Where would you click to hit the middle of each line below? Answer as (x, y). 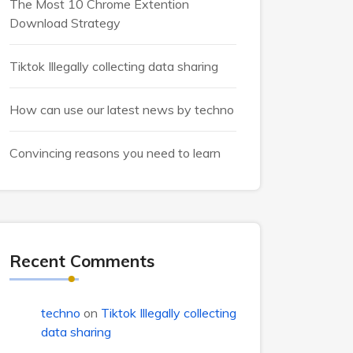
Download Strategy (65, 23)
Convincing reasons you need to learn (115, 153)
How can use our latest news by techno (122, 110)
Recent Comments (82, 261)
